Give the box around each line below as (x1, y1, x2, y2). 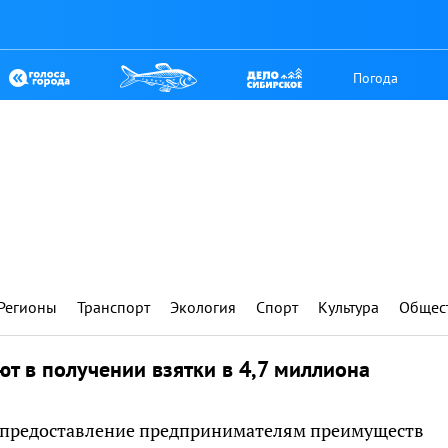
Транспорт (77, 297, 150, 317)
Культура (318, 297, 379, 317)
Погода (353, 68, 399, 87)
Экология (170, 297, 236, 317)
